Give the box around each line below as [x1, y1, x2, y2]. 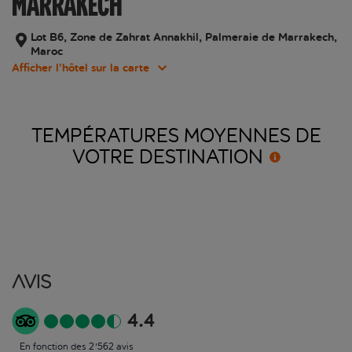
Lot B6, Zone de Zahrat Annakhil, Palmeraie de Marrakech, [31, 30, 337, 46]
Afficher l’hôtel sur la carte [12, 60, 149, 76]
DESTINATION [138, 145, 263, 170]
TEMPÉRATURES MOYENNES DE [31, 124, 321, 148]
